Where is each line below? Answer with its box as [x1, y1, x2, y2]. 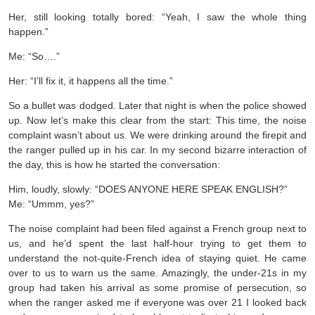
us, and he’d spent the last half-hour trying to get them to [8, 237, 307, 249]
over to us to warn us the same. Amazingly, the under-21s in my [8, 266, 307, 278]
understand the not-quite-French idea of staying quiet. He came [8, 252, 307, 264]
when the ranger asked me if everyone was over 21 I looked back [8, 296, 307, 308]
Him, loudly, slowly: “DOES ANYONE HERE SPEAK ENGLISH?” [8, 183, 288, 195]
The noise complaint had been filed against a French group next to [8, 222, 307, 234]
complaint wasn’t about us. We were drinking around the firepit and [8, 129, 307, 141]
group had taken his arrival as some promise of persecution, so [8, 281, 307, 293]
